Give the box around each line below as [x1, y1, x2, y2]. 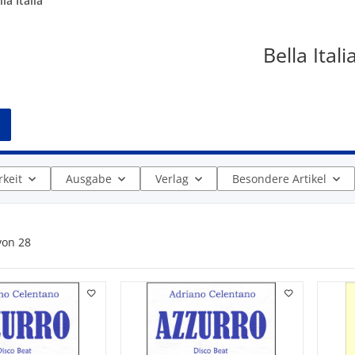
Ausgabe [66, 171, 112, 186]
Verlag [155, 171, 189, 186]
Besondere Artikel [232, 171, 326, 186]
